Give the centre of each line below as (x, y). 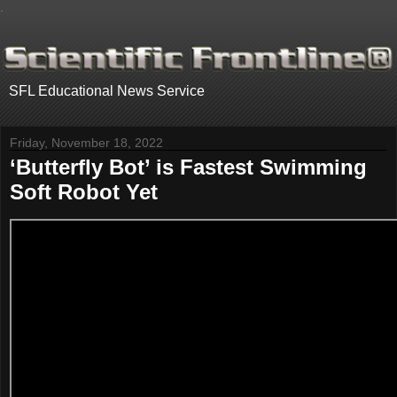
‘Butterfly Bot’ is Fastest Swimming (188, 167)
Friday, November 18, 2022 (86, 143)
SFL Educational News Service (107, 91)
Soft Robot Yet (84, 192)
